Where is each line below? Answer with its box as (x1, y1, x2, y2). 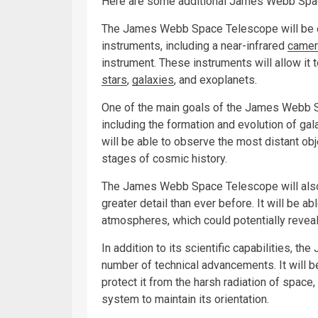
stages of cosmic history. (102, 151, 227, 165)
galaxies (132, 72, 174, 87)
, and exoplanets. (174, 72, 257, 87)
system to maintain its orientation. (102, 292, 269, 306)
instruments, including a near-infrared (102, 38, 287, 53)
